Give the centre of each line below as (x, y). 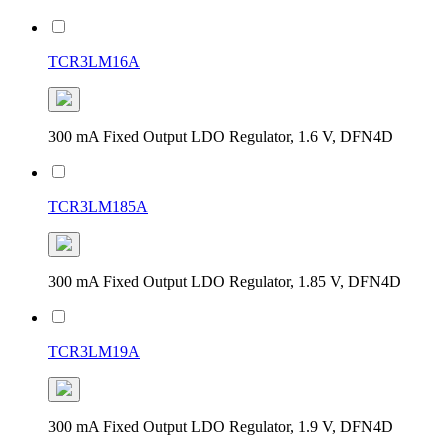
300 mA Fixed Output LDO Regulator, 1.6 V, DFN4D (220, 136)
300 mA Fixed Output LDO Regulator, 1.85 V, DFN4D (224, 281)
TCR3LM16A (94, 61)
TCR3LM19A (94, 351)
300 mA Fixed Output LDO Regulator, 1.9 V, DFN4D (220, 426)
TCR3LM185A (98, 206)
